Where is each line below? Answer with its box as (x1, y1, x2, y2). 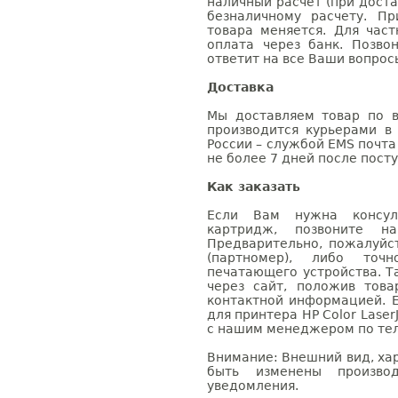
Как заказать (207, 179, 300, 194)
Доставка (207, 80, 274, 94)
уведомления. (207, 378, 298, 393)
